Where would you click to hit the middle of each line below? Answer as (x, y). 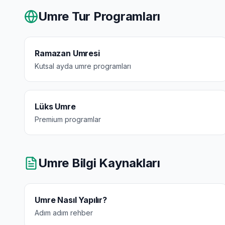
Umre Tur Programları (99, 16)
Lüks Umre (55, 106)
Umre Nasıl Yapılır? (71, 200)
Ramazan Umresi (67, 53)
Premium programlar (68, 119)
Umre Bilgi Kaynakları (99, 163)
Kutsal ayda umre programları (83, 66)
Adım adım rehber (64, 213)
